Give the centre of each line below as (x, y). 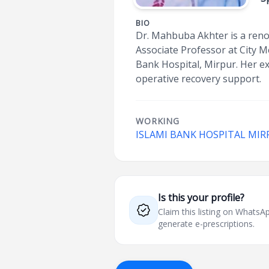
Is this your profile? (201, 198)
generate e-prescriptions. (207, 224)
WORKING (158, 121)
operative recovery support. (199, 79)
